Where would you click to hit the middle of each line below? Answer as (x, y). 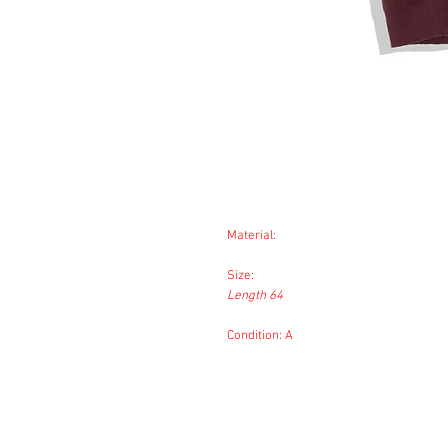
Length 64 (255, 296)
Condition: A (260, 336)
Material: (251, 236)
